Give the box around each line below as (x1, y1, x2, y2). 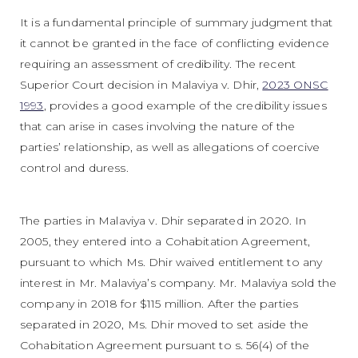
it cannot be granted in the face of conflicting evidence (20, 35, 329, 50)
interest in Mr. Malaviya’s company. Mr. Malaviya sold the (20, 275, 336, 290)
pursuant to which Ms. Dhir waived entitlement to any (20, 254, 323, 269)
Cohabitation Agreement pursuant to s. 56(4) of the (20, 337, 310, 352)
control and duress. (20, 160, 129, 175)
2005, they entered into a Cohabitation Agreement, (20, 233, 310, 249)
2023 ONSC (262, 77, 328, 92)
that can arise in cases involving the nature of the (20, 118, 296, 133)
